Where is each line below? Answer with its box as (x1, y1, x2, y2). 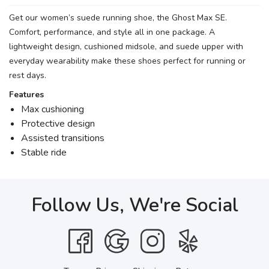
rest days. (9, 70, 46, 81)
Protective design (21, 117, 95, 130)
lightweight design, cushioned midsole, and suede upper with (9, 41, 243, 52)
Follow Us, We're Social (31, 192, 238, 218)
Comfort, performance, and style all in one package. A (9, 26, 215, 38)
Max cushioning (21, 103, 84, 116)
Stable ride (21, 146, 67, 159)
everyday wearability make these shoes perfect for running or (9, 55, 246, 67)
